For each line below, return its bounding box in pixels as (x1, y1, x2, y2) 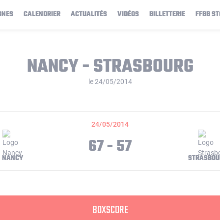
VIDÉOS (117, 9, 139, 20)
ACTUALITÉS (71, 9, 107, 20)
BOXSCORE (92, 202, 128, 219)
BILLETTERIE (149, 9, 185, 20)
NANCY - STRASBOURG (27, 53, 193, 81)
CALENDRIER (24, 9, 60, 20)
